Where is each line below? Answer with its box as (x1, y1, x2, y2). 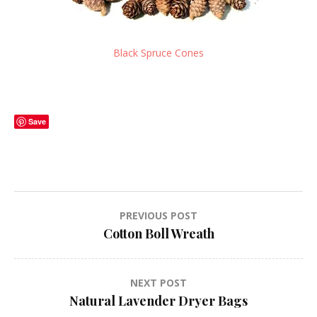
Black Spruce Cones (113, 46, 204, 60)
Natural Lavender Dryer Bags (69, 292, 248, 310)
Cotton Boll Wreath (103, 225, 214, 243)
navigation (13, 232, 118, 261)
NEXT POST (130, 276, 187, 290)
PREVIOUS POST (120, 209, 197, 223)
